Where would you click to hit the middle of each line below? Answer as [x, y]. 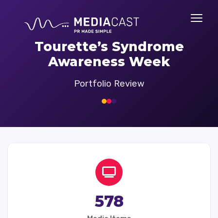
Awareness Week [109, 62]
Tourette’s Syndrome [109, 46]
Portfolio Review [109, 84]
